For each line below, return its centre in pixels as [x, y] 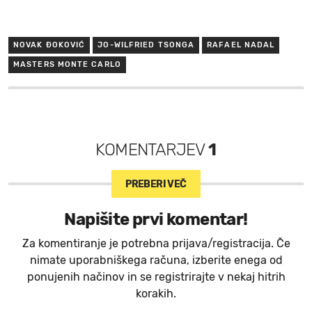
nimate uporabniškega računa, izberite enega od [156, 260]
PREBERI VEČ [156, 185]
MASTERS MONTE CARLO [67, 65]
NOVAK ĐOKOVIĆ [49, 45]
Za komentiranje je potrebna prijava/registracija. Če [156, 244]
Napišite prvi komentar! [156, 220]
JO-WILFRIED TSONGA [146, 45]
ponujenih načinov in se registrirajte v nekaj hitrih [156, 277]
